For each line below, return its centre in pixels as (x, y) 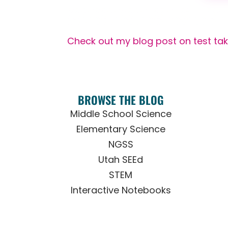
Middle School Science (121, 114)
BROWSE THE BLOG (121, 100)
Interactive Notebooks (121, 190)
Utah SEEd (121, 160)
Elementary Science (121, 129)
